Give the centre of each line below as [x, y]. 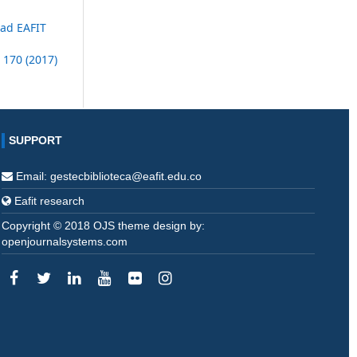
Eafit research [50, 201]
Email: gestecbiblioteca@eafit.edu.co [108, 176]
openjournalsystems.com [65, 241]
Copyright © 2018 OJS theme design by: [104, 226]
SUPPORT [36, 140]
